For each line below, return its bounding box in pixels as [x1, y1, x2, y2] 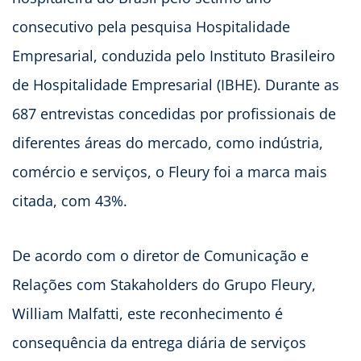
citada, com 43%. [12, 190, 127, 210]
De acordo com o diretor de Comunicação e [12, 245, 309, 265]
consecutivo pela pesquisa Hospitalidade [12, 16, 290, 36]
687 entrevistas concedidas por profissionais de [12, 103, 336, 123]
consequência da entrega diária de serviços [12, 332, 306, 352]
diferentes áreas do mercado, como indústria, [12, 132, 323, 152]
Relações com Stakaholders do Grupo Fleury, [12, 274, 316, 294]
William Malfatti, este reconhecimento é [12, 303, 283, 323]
